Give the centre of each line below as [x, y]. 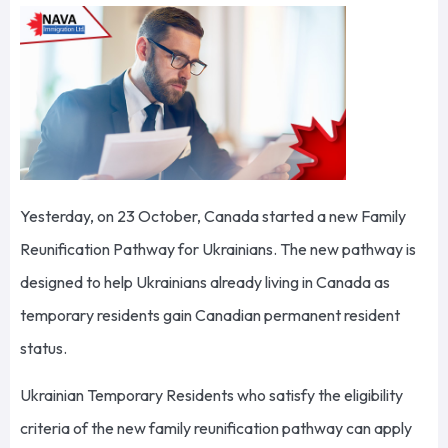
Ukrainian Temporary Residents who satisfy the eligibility [211, 395]
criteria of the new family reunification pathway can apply [216, 428]
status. [45, 348]
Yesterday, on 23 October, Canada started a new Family [213, 216]
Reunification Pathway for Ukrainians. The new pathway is [218, 249]
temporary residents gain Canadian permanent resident [210, 315]
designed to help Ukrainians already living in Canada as [205, 282]
